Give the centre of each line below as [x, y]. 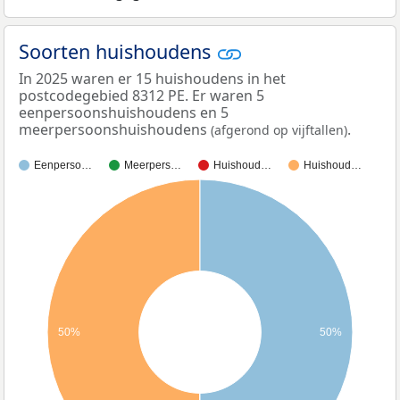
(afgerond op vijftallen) [279, 130]
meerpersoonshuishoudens [115, 130]
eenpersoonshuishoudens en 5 [124, 113]
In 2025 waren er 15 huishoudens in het [152, 79]
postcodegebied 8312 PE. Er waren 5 [142, 96]
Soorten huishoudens [117, 51]
